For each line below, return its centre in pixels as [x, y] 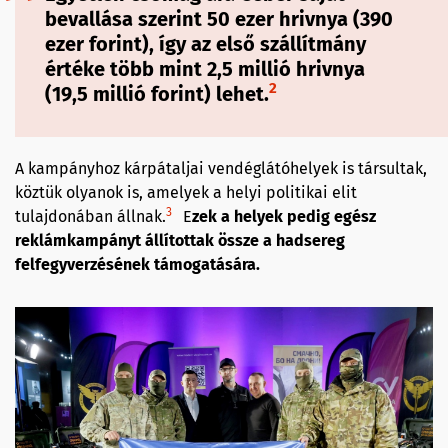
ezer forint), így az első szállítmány [205, 43]
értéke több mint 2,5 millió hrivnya [205, 68]
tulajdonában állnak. [90, 216]
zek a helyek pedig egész [284, 216]
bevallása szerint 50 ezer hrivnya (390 [219, 18]
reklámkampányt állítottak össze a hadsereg [180, 240]
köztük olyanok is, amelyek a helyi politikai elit [186, 192]
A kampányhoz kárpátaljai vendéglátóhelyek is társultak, [221, 168]
